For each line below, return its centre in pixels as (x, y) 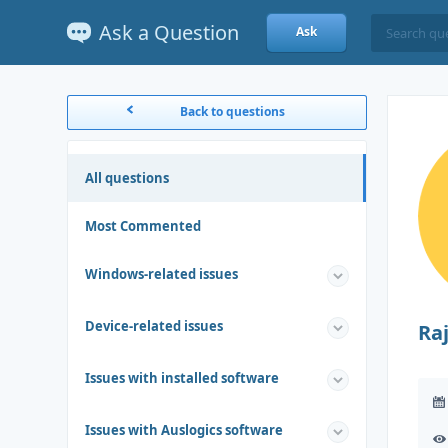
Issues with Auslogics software (184, 430)
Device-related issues (154, 326)
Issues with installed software (182, 378)
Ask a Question (169, 32)
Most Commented (143, 226)
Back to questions (232, 111)
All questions (127, 178)
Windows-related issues (162, 274)
